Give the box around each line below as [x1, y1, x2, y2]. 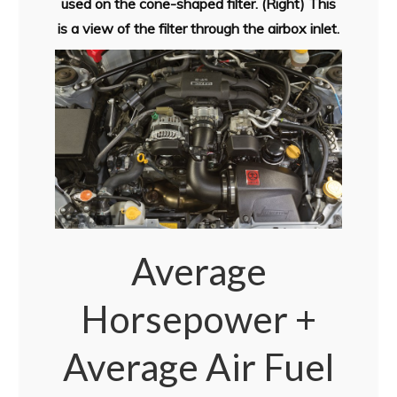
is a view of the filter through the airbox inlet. [58, 19, 339, 38]
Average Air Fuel [63, 345, 334, 390]
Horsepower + [81, 297, 316, 342]
